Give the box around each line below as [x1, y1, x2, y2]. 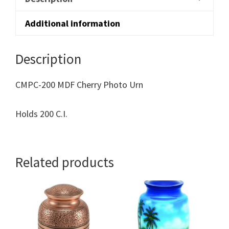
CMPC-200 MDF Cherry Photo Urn [15, 78, 143, 90]
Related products [15, 153, 114, 171]
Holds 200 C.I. [15, 107, 67, 120]
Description [15, 50, 81, 67]
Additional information [25, 17, 120, 29]
